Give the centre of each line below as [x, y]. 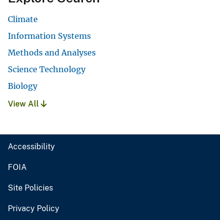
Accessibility [31, 147]
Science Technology [47, 69]
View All [24, 104]
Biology [23, 86]
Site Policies [30, 188]
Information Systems [49, 36]
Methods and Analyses [52, 53]
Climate [23, 19]
